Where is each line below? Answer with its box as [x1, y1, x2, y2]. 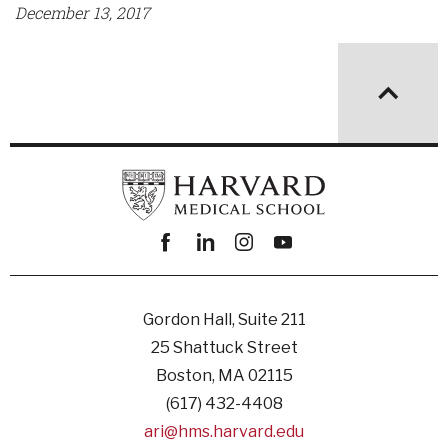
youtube [265, 261, 326, 282]
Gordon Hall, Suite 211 [142, 310, 306, 329]
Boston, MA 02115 [155, 366, 293, 385]
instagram [226, 261, 305, 282]
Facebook [148, 261, 224, 282]
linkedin [187, 261, 253, 282]
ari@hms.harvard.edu [144, 422, 304, 441]
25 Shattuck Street [150, 338, 298, 357]
